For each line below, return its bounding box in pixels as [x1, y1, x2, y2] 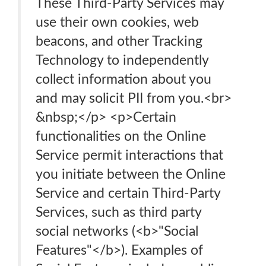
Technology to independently [36, 53, 209, 67]
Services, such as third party [36, 205, 202, 219]
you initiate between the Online [36, 167, 226, 181]
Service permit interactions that [36, 148, 223, 162]
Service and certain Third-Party [36, 186, 221, 200]
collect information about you [36, 72, 211, 86]
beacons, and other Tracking [36, 34, 202, 48]
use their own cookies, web [36, 15, 199, 29]
